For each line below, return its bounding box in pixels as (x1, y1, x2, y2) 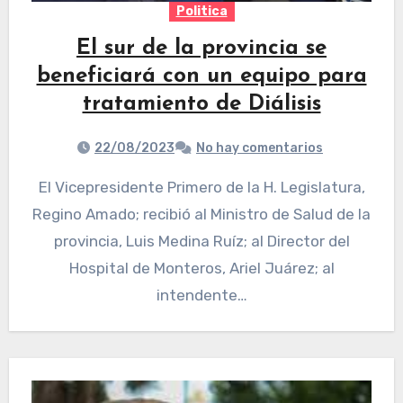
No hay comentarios (196, 140, 323, 157)
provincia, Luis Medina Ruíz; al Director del (53, 232, 350, 251)
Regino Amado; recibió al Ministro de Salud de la (32, 205, 371, 224)
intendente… (156, 286, 247, 305)
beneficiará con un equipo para (36, 66, 367, 88)
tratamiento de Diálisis (82, 94, 321, 116)
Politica (175, 4, 228, 20)
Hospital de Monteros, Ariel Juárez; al (68, 259, 335, 278)
